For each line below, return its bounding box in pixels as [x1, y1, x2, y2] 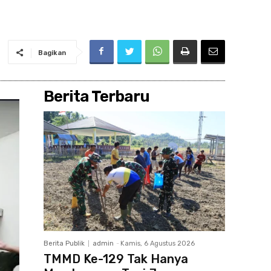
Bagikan [38, 49, 66, 57]
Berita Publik [44, 240, 85, 247]
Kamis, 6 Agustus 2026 [120, 240, 195, 247]
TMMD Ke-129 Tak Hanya [44, 252, 188, 266]
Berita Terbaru [44, 87, 149, 106]
